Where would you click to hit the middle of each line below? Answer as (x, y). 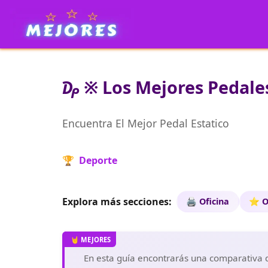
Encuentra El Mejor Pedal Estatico (146, 123)
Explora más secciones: (117, 201)
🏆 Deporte (90, 160)
